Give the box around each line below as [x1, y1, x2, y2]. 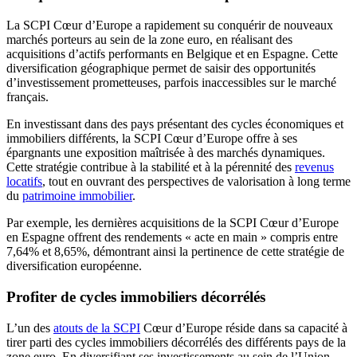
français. [6, 90, 49, 104]
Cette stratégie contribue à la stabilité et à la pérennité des [6, 160, 295, 175]
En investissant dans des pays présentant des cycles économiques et [6, 117, 343, 131]
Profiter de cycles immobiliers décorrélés [6, 288, 265, 305]
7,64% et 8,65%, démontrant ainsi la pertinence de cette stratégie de [6, 245, 344, 259]
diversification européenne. [6, 259, 142, 273]
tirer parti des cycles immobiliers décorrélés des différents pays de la [6, 335, 346, 349]
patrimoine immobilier [22, 189, 132, 203]
